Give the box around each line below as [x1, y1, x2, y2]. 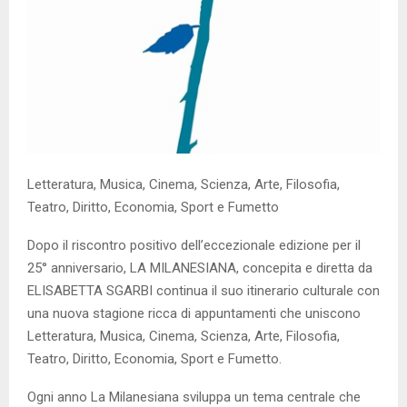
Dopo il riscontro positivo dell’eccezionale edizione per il [27, 237, 361, 254]
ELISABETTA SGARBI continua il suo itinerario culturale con [27, 283, 380, 300]
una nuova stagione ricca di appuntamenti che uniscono [27, 305, 361, 323]
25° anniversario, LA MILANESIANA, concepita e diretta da [27, 260, 372, 277]
